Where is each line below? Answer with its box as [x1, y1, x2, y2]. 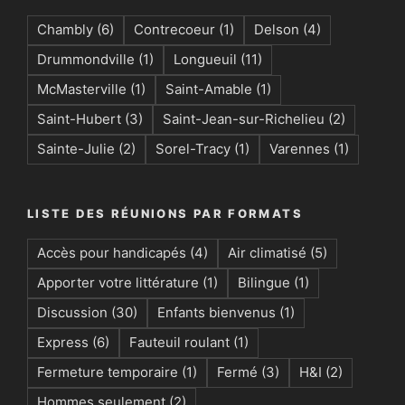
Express [37, 334, 89, 352]
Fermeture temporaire [37, 363, 178, 381]
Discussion [37, 304, 108, 322]
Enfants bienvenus [157, 304, 276, 322]
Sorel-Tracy [155, 139, 231, 157]
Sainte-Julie [37, 139, 115, 157]
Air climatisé [228, 244, 306, 262]
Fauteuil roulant [129, 334, 230, 352]
